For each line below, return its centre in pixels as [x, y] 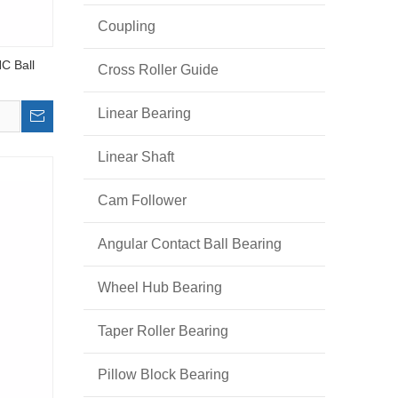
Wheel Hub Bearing [160, 287]
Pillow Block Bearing [163, 374]
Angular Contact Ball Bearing [190, 244]
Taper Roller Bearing [163, 331]
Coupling [127, 26]
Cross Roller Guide [158, 70]
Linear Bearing [144, 113]
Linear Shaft [136, 157]
